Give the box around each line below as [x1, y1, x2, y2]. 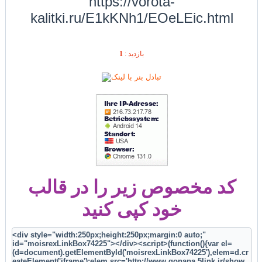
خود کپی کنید [81, 199, 182, 220]
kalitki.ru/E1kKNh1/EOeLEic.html [30, 9, 233, 26]
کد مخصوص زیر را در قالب [27, 177, 236, 198]
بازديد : [123, 49, 144, 58]
